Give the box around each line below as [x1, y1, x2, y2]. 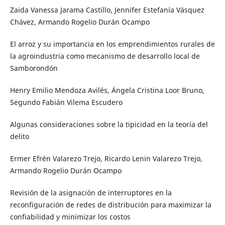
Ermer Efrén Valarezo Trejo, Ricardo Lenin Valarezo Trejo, [10, 154, 202, 164]
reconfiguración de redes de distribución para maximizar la [10, 200, 211, 210]
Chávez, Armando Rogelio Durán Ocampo [10, 17, 150, 27]
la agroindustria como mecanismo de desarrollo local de [10, 51, 200, 61]
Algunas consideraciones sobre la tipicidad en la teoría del [10, 120, 208, 130]
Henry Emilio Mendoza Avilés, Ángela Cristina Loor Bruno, [10, 85, 204, 95]
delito [10, 132, 29, 142]
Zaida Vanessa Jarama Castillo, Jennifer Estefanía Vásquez [10, 5, 204, 15]
